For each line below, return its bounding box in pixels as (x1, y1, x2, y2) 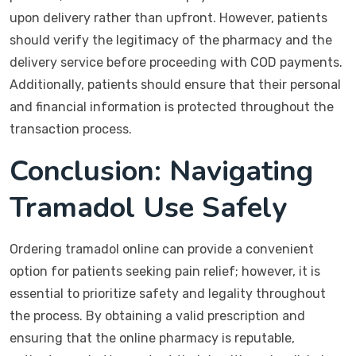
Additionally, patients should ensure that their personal (10, 77, 341, 92)
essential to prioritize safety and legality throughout (10, 286, 326, 301)
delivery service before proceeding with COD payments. (10, 55, 342, 70)
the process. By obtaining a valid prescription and (10, 308, 305, 323)
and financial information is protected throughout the (10, 99, 334, 114)
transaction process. (10, 122, 132, 137)
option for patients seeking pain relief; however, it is (10, 264, 320, 279)
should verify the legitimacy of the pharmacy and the (10, 33, 332, 48)
